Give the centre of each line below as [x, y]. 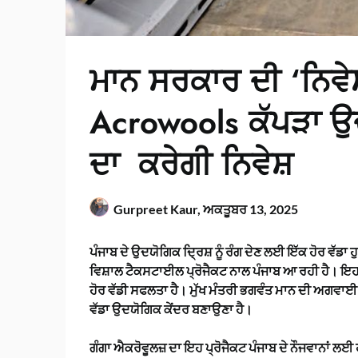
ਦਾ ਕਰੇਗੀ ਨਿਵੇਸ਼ [191, 164]
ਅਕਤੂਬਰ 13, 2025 [251, 209]
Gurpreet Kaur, [158, 209]
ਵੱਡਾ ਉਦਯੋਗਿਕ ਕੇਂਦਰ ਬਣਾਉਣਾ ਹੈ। [171, 309]
